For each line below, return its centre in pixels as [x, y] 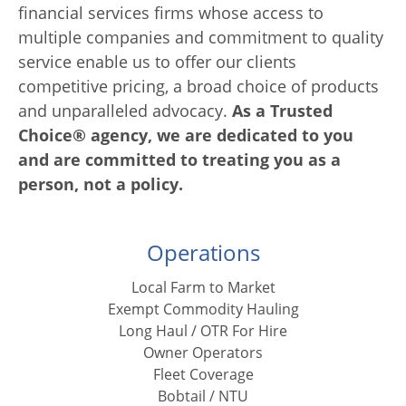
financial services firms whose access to [171, 13]
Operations [203, 253]
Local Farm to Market [203, 288]
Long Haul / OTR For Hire [203, 331]
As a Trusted [282, 111]
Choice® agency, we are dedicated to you [186, 135]
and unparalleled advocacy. [125, 111]
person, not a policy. [101, 184]
